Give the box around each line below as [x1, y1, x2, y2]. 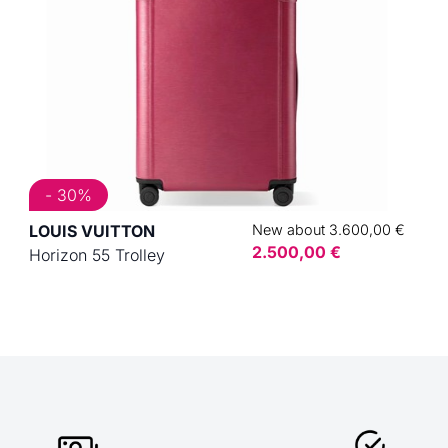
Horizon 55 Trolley [29, 245, 166, 266]
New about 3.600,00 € [252, 221, 406, 239]
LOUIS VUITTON [29, 221, 156, 242]
